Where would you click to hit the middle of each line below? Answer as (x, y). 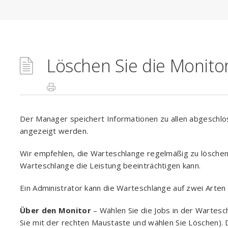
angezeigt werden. (54, 131)
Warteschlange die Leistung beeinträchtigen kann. (110, 165)
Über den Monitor (55, 210)
